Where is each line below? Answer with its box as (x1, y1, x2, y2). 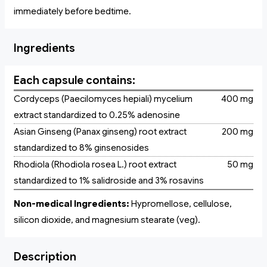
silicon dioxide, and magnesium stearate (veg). (14, 215, 200, 226)
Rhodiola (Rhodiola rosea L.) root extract (14, 159, 176, 170)
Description (14, 250, 76, 264)
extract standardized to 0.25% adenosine (14, 110, 180, 121)
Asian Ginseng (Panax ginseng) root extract (14, 126, 187, 138)
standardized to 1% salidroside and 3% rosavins (14, 175, 204, 187)
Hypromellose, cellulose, (129, 198, 232, 210)
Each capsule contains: (14, 74, 135, 88)
